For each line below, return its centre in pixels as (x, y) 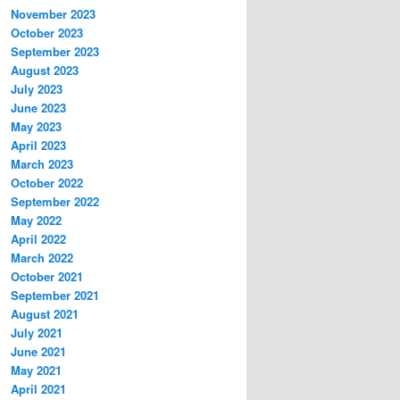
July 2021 (37, 332)
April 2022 (38, 238)
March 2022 (42, 257)
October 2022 (47, 182)
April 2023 (38, 145)
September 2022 (55, 201)
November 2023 (53, 13)
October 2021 (47, 276)
